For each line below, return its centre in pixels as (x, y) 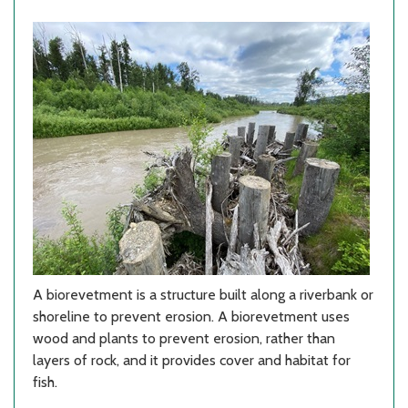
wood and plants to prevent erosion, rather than (184, 339)
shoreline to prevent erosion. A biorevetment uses (191, 317)
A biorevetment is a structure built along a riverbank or (203, 295)
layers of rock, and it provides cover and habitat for (192, 361)
